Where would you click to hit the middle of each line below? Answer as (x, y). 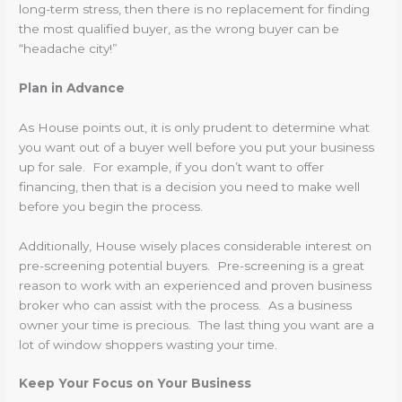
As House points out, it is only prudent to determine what (195, 127)
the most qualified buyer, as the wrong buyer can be (179, 28)
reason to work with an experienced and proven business (196, 285)
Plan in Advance (72, 87)
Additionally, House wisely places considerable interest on (196, 245)
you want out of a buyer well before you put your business (197, 147)
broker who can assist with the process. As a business (186, 305)
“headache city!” (69, 48)
